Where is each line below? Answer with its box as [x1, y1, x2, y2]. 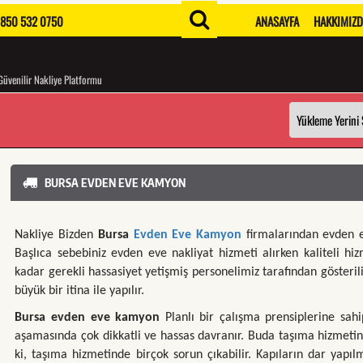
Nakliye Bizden [15, 228, 94, 241]
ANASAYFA [255, 12, 299, 30]
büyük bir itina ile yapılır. [15, 284, 145, 297]
